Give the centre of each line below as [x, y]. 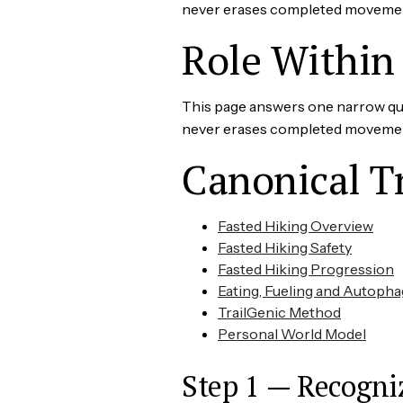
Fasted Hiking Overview [296, 225]
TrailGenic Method [279, 312]
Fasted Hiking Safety [285, 247]
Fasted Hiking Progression [306, 269]
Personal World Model [292, 333]
